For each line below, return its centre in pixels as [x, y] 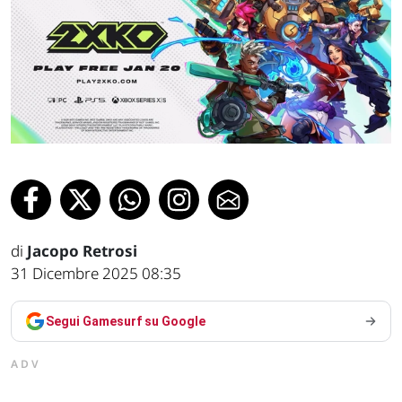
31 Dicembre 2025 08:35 [96, 273]
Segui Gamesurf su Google [126, 321]
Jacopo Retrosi [82, 250]
